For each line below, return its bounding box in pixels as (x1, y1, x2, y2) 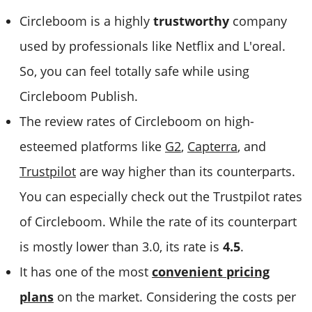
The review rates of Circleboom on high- (19, 112, 254, 130)
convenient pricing (152, 263, 270, 280)
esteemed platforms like (19, 137, 165, 155)
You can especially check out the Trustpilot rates (19, 187, 302, 205)
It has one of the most (19, 263, 152, 280)
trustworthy (153, 12, 233, 29)
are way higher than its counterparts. (76, 162, 295, 180)
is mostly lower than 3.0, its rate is (19, 237, 223, 255)
